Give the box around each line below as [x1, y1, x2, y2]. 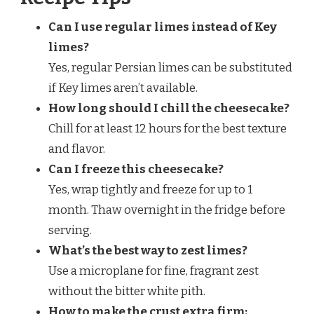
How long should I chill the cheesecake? [48, 100, 289, 116]
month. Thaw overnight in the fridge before [48, 202, 285, 217]
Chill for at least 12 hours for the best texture [48, 121, 287, 136]
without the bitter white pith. [48, 283, 205, 299]
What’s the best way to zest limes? [48, 243, 247, 258]
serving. [48, 222, 92, 238]
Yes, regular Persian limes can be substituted [48, 60, 292, 75]
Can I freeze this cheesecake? [48, 161, 224, 177]
